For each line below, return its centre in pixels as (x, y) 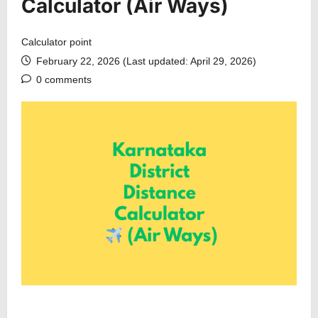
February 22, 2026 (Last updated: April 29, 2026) (145, 61)
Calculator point (56, 42)
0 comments (64, 79)
